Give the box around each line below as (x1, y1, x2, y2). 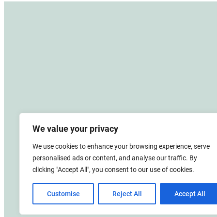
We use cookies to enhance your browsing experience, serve (32, 142, 210, 150)
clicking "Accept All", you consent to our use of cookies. (32, 166, 194, 173)
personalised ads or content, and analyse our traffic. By (32, 154, 197, 162)
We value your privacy (32, 124, 118, 134)
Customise (46, 190, 80, 198)
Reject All (112, 190, 142, 198)
